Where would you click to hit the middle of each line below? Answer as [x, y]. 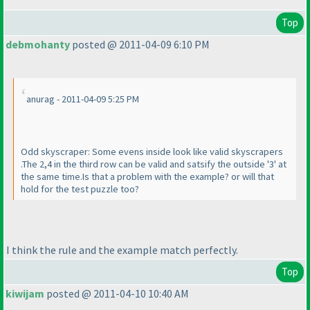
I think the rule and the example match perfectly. [122, 249]
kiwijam [25, 294]
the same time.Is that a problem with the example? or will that [147, 177]
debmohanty [38, 45]
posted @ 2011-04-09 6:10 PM [140, 45]
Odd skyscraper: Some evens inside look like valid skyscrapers [152, 152]
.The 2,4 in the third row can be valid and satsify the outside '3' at [154, 164]
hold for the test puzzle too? [80, 189]
